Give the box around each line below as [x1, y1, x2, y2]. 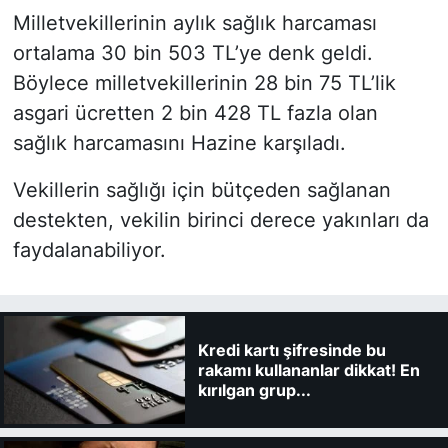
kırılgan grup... [197, 379, 311, 400]
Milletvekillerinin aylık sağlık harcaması [12, 10, 377, 35]
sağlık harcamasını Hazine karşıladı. [12, 130, 346, 155]
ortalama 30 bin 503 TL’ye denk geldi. [12, 40, 373, 65]
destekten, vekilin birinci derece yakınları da [12, 207, 429, 232]
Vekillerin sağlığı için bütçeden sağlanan [12, 177, 391, 202]
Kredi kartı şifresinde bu [197, 339, 386, 360]
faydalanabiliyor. [12, 237, 166, 262]
